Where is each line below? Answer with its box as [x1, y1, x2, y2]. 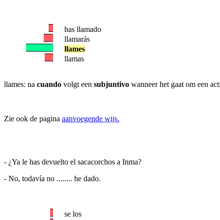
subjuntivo [94, 80, 129, 88]
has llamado [64, 25, 101, 33]
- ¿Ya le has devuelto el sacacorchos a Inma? [4, 158, 141, 166]
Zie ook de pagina [4, 114, 62, 123]
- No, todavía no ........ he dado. [4, 174, 101, 183]
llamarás [64, 35, 90, 43]
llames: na [4, 80, 37, 88]
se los [64, 210, 82, 218]
